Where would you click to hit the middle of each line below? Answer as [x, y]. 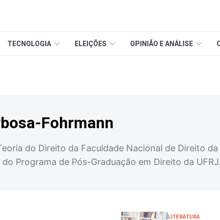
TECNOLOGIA [29, 44]
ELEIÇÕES [91, 44]
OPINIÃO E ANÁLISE [162, 44]
